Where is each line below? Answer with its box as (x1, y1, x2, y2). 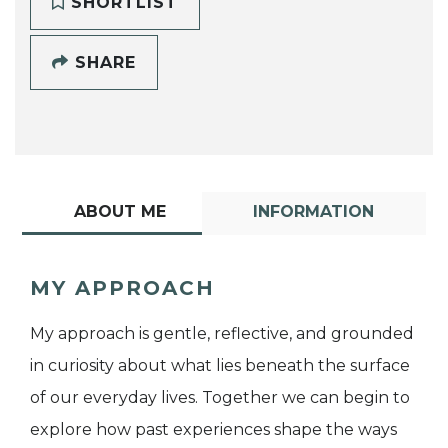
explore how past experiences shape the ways (30, 420, 397, 440)
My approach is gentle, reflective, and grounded (30, 324, 414, 344)
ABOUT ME (73, 202, 166, 222)
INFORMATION (253, 202, 375, 222)
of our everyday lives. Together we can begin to (30, 388, 410, 408)
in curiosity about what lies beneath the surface (30, 356, 410, 376)
